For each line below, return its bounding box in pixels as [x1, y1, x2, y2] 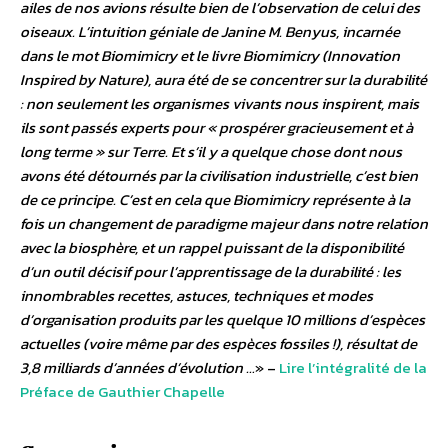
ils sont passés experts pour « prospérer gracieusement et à [20, 115, 413, 139]
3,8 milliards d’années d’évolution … [20, 355, 255, 379]
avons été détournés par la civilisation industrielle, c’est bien [20, 163, 418, 187]
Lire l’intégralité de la [279, 355, 427, 379]
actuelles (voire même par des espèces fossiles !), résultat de [20, 331, 417, 355]
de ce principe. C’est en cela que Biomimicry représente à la [20, 187, 410, 211]
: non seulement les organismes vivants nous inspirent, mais [20, 91, 419, 115]
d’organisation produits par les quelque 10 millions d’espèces [20, 307, 425, 331]
